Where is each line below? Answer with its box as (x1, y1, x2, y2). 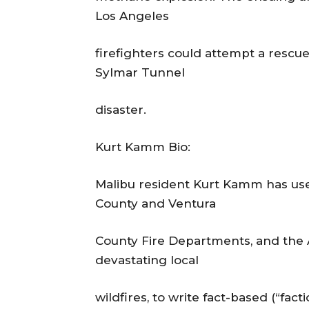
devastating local (95, 253, 199, 268)
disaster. (95, 103, 146, 117)
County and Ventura (95, 197, 216, 211)
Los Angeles (95, 9, 169, 23)
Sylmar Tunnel (95, 66, 185, 80)
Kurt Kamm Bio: (95, 140, 190, 154)
